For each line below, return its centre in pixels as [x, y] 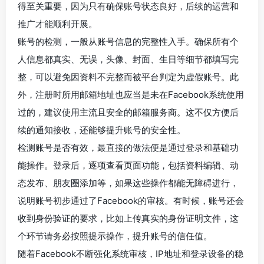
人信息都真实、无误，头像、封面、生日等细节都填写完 [128, 59]
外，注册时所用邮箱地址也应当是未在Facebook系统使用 [131, 95]
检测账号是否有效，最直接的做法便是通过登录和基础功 [128, 148]
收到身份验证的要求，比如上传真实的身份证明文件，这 [128, 218]
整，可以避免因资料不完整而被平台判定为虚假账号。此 [128, 77]
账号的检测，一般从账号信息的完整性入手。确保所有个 [128, 42]
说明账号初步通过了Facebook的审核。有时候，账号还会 [131, 201]
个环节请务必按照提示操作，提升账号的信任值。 [115, 236]
